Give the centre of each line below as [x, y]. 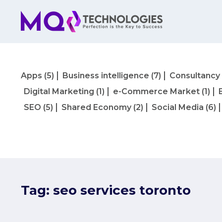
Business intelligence [106, 76]
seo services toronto [122, 190]
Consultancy [195, 76]
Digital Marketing [59, 91]
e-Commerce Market [156, 91]
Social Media [178, 107]
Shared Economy [96, 107]
